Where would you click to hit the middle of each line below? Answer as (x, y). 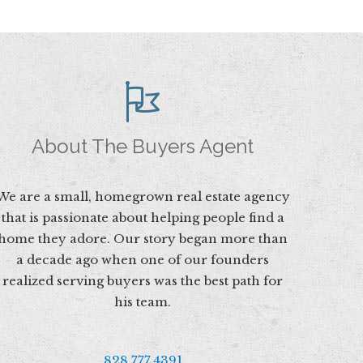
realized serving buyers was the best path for (143, 280)
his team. (143, 301)
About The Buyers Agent (143, 146)
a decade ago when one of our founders (143, 259)
